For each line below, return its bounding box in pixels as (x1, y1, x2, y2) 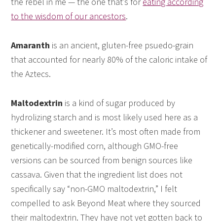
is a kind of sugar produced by (63, 97, 176, 109)
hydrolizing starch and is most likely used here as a (11, 111, 198, 123)
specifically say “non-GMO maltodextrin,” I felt (11, 183, 178, 195)
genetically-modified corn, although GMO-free (11, 140, 179, 152)
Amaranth (11, 39, 50, 51)
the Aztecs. (11, 68, 51, 80)
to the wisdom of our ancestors (11, 10, 126, 22)
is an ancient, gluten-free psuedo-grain (50, 39, 194, 51)
